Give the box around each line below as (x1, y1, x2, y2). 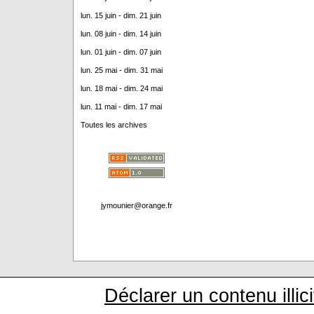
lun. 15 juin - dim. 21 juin (80, 11, 161, 20)
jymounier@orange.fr (100, 201, 172, 210)
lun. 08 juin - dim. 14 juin (80, 29, 161, 38)
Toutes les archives (80, 121, 147, 129)
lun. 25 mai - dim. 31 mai (80, 66, 163, 74)
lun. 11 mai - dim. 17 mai (80, 102, 162, 111)
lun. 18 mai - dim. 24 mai (80, 84, 163, 93)
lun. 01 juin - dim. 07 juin (80, 48, 161, 56)
